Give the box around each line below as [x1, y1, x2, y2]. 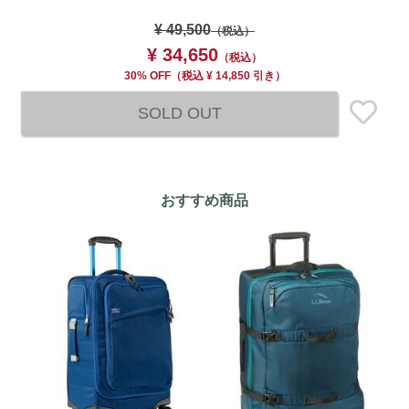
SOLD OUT [137, 103, 222, 122]
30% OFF [123, 68, 171, 82]
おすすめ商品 [161, 192, 248, 208]
